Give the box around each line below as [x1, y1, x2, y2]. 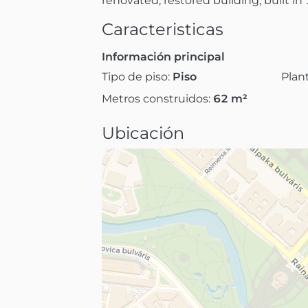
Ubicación [102, 122, 184, 143]
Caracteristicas [102, 19, 223, 39]
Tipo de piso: [102, 69, 173, 83]
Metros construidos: [102, 91, 213, 105]
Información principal [102, 49, 225, 63]
